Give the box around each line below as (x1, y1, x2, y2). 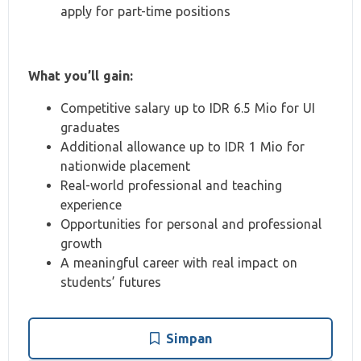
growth (60, 236, 102, 251)
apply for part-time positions (60, 4, 230, 19)
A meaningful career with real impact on (60, 255, 297, 270)
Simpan (165, 331, 212, 346)
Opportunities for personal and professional (60, 217, 322, 231)
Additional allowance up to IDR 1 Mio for (60, 139, 305, 154)
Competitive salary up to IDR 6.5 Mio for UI (60, 101, 315, 115)
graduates (60, 120, 120, 135)
